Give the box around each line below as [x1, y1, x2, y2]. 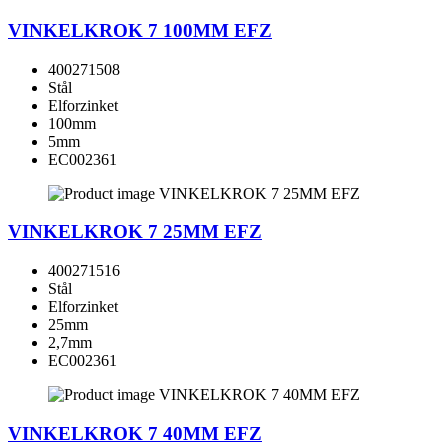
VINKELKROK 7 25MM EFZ [8, 221, 262, 243]
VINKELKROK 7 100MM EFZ [8, 19, 272, 41]
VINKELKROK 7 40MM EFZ [8, 422, 262, 444]
